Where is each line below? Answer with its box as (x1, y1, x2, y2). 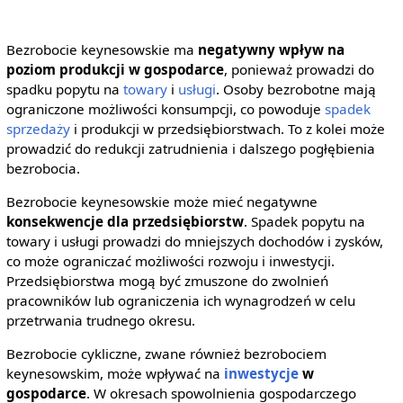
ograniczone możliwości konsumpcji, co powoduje (5, 99, 325, 118)
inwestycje (223, 364, 299, 383)
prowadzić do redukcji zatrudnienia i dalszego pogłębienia (5, 139, 375, 157)
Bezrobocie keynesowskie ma (5, 40, 198, 58)
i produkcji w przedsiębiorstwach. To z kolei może (69, 119, 385, 138)
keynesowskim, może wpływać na (5, 364, 224, 383)
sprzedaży (5, 119, 70, 138)
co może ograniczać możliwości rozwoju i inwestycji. (5, 251, 335, 270)
